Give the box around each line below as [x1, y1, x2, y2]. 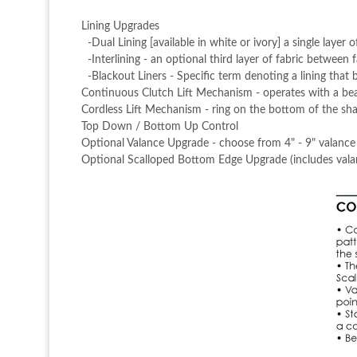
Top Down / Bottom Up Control [81, 120, 238, 132]
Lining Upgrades [81, 20, 159, 32]
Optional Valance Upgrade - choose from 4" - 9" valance [81, 137, 355, 149]
